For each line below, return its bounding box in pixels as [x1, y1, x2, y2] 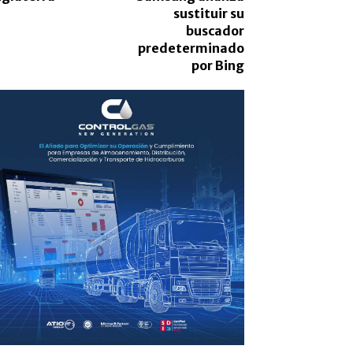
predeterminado [137, 39, 244, 56]
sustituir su [173, 5, 244, 21]
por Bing [191, 57, 244, 73]
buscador [185, 22, 244, 39]
